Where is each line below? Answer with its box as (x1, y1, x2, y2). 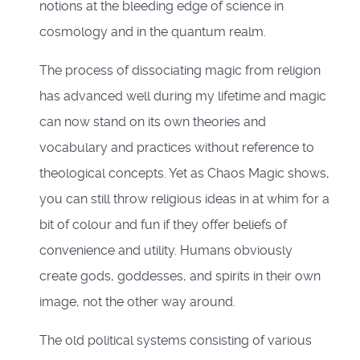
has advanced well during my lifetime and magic (39, 88, 326, 104)
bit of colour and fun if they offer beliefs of (39, 217, 287, 233)
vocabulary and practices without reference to (39, 140, 314, 156)
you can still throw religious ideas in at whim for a (39, 191, 329, 207)
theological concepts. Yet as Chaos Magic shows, (39, 166, 329, 182)
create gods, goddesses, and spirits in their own (39, 268, 321, 284)
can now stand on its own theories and (39, 114, 266, 130)
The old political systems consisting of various (39, 333, 312, 349)
